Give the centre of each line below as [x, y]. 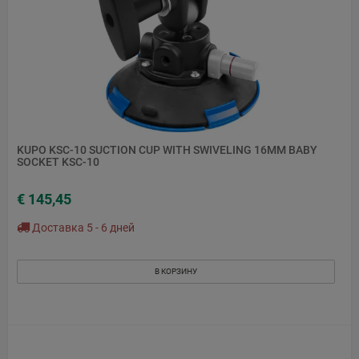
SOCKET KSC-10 [58, 162]
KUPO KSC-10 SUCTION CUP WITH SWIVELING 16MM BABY [167, 150]
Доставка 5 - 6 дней [82, 227]
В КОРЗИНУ [175, 271]
